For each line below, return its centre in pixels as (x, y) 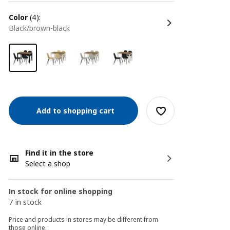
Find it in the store (60, 153)
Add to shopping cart (74, 110)
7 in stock (25, 202)
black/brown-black (43, 28)
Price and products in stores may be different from (84, 219)
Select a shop (48, 164)
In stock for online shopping (61, 191)
